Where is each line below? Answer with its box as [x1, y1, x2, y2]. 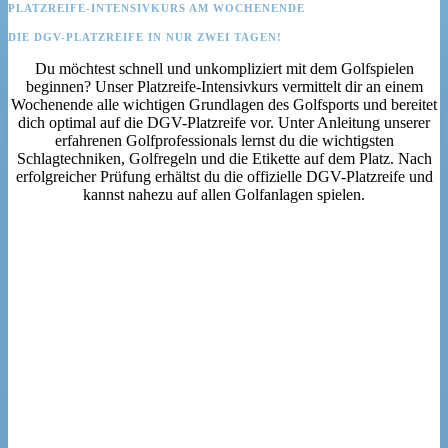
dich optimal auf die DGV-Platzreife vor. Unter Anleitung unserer [18, 114, 430, 132]
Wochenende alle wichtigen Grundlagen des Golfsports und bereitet [11, 96, 437, 114]
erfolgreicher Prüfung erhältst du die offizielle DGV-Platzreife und [15, 168, 433, 186]
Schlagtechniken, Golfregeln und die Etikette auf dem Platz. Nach [16, 150, 432, 168]
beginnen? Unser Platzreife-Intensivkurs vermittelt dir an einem [25, 78, 423, 96]
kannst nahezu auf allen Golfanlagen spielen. [83, 186, 365, 204]
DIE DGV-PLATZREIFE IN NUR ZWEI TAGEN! [8, 31, 282, 44]
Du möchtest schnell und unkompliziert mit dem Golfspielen [34, 60, 414, 78]
